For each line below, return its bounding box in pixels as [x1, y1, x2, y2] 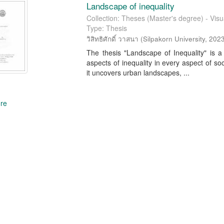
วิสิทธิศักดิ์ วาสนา [86, 34, 139, 43]
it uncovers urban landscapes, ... [86, 67, 190, 77]
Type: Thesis [86, 23, 127, 33]
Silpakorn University [143, 34, 205, 43]
